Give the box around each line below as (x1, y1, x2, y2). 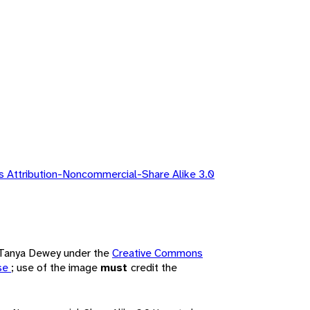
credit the (131, 259, 177, 275)
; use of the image (11, 259, 100, 275)
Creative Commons (112, 245, 203, 260)
